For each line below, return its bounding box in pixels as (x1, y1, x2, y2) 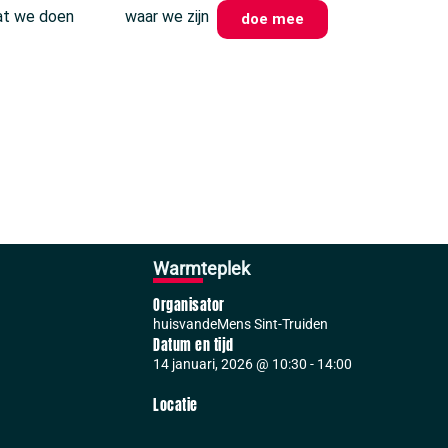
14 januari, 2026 (153, 356, 254, 372)
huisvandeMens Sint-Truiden (153, 316, 329, 332)
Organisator (153, 295, 225, 316)
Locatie (153, 395, 198, 416)
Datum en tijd (153, 335, 234, 356)
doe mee (241, 10, 304, 28)
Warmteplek (153, 258, 251, 279)
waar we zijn (125, 7, 209, 26)
